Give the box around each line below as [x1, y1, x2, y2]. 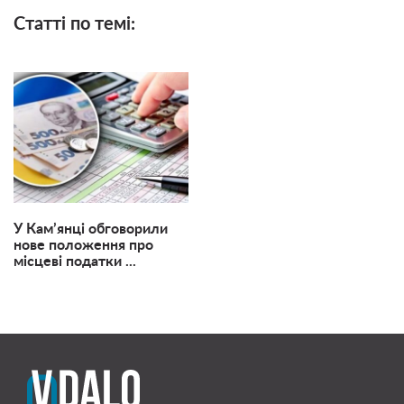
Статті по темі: [14, 14, 135, 33]
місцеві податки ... [14, 254, 136, 270]
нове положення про [14, 238, 153, 253]
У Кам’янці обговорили [14, 222, 168, 237]
